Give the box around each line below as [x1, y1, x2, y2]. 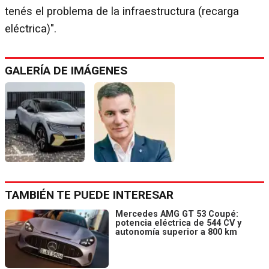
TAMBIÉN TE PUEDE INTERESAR [5, 187, 174, 202]
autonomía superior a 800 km [115, 226, 237, 237]
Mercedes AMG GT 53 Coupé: [115, 208, 238, 219]
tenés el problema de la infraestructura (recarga [5, 4, 239, 18]
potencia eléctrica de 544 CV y [115, 217, 241, 228]
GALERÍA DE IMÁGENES [5, 63, 127, 77]
